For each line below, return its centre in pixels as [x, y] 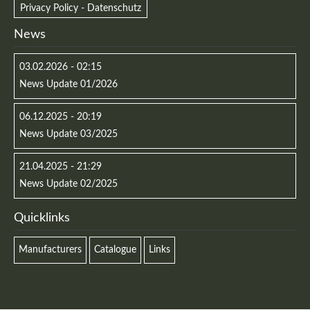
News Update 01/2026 [69, 84]
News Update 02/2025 [69, 184]
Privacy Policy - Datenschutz [81, 8]
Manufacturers [51, 249]
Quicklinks [42, 218]
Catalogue [116, 249]
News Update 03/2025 [69, 134]
